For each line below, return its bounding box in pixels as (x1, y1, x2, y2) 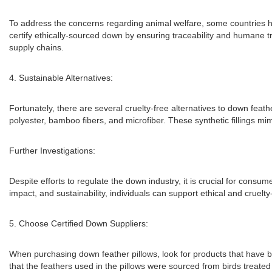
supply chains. (9, 42, 64, 52)
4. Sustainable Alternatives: (9, 73, 113, 83)
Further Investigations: (9, 146, 95, 155)
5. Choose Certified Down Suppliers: (9, 219, 148, 228)
